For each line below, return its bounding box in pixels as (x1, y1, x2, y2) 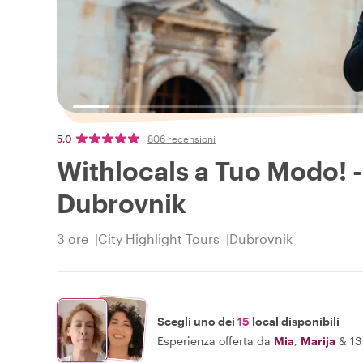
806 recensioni (147, 133, 216, 145)
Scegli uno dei (157, 314, 237, 328)
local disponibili (250, 314, 340, 328)
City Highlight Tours (98, 231, 220, 247)
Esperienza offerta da (157, 333, 271, 348)
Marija (301, 333, 335, 348)
